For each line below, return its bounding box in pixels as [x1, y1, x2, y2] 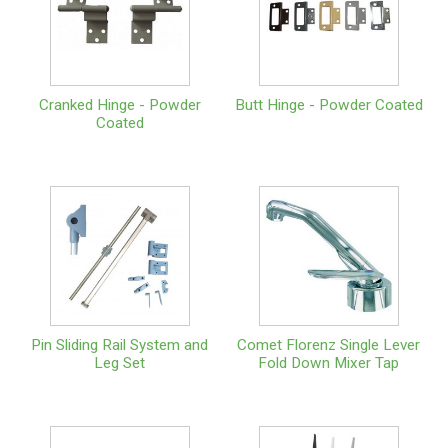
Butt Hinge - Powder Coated [234, 95, 423, 114]
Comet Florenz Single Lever [237, 335, 420, 354]
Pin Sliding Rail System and [31, 335, 208, 354]
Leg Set [94, 353, 145, 372]
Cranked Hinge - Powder [38, 95, 201, 114]
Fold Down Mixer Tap [258, 353, 399, 372]
